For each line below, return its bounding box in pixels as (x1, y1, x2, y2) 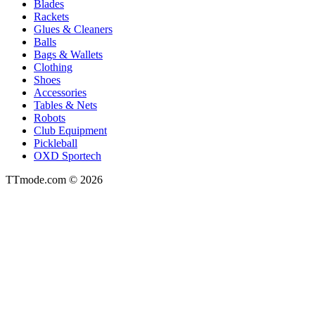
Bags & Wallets (34, 48, 103, 60)
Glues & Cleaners (34, 22, 112, 35)
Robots (34, 111, 65, 124)
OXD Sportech (34, 149, 101, 162)
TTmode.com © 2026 (6, 173, 103, 186)
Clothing (34, 60, 72, 73)
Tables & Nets (34, 98, 97, 111)
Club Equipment (34, 124, 107, 136)
